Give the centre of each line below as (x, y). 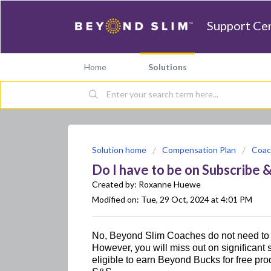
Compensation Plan (199, 150)
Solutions (168, 67)
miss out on (194, 247)
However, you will (131, 247)
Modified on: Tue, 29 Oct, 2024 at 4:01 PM (172, 199)
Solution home (120, 150)
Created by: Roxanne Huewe (146, 184)
